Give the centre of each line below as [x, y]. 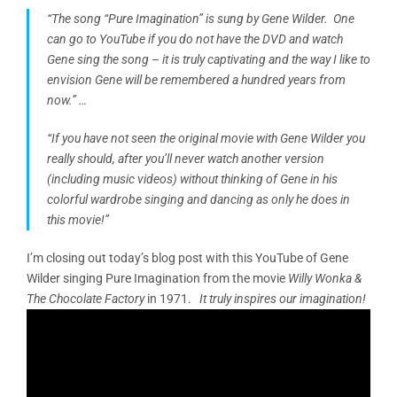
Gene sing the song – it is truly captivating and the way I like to [209, 59]
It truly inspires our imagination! [281, 298]
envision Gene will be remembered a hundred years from [196, 79]
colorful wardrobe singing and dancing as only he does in [198, 199]
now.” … [67, 100]
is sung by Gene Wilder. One [279, 18]
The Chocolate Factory [86, 298]
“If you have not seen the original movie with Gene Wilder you [206, 138]
